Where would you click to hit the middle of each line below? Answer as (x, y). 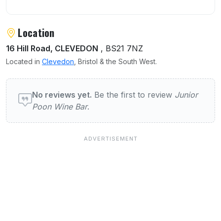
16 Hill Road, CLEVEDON (52, 48)
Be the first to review (133, 94)
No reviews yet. (62, 94)
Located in (24, 61)
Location (36, 32)
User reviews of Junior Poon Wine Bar (97, 85)
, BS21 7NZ (121, 48)
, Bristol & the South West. (115, 61)
